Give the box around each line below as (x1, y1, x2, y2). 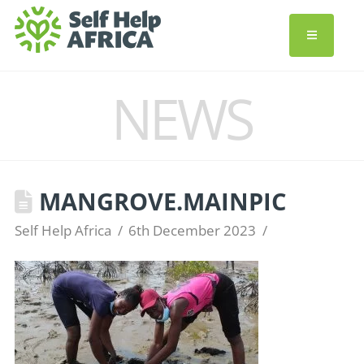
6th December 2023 (128, 221, 257, 240)
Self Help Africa (14, 221, 111, 240)
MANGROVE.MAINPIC (32, 185, 286, 217)
